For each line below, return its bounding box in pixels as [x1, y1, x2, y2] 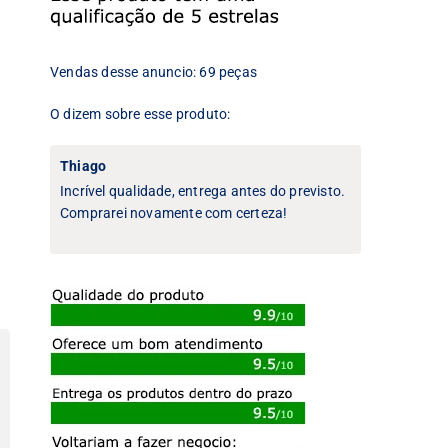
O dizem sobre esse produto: [50, 106, 231, 122]
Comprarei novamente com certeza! [60, 205, 288, 221]
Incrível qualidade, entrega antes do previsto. [60, 183, 346, 199]
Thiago [60, 158, 107, 174]
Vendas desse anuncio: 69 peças [50, 64, 257, 80]
